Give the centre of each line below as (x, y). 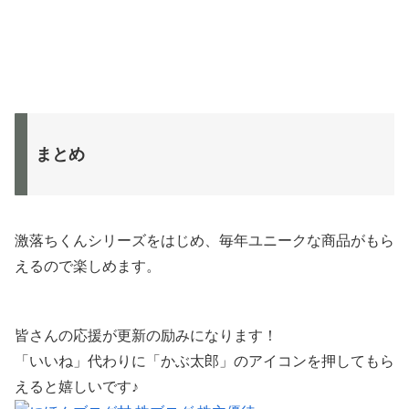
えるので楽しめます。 (88, 266)
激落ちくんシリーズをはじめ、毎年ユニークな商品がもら (204, 240)
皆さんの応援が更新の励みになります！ (146, 335)
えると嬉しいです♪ (77, 386)
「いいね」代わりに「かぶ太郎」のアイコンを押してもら (204, 361)
